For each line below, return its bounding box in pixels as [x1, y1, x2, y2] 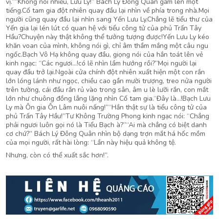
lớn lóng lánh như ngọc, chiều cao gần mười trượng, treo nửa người [6, 76, 212, 86]
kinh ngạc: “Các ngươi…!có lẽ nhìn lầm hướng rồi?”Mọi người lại [6, 59, 197, 68]
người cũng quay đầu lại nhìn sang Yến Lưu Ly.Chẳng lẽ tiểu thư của [6, 15, 213, 24]
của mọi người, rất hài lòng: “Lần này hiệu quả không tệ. [6, 138, 176, 147]
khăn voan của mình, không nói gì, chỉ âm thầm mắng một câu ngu [6, 41, 208, 50]
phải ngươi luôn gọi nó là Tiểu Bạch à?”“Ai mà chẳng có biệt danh [6, 120, 207, 130]
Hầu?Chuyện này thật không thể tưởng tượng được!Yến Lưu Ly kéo [6, 32, 209, 42]
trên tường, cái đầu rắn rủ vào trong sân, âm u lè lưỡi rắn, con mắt [6, 85, 208, 94]
